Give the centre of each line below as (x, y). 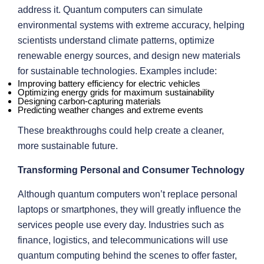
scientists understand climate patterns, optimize (116, 40)
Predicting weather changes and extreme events (110, 110)
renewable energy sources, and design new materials (129, 56)
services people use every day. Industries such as (121, 225)
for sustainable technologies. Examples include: (117, 71)
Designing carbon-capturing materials (89, 101)
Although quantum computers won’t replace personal (128, 194)
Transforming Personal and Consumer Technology (131, 170)
